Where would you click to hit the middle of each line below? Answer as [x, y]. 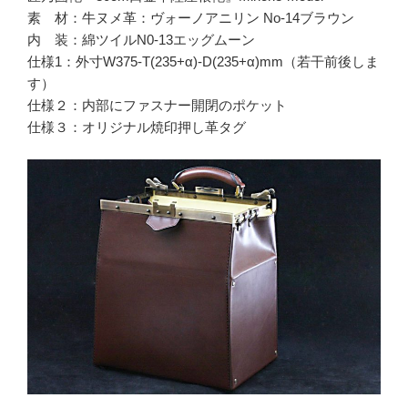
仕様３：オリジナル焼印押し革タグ [143, 127]
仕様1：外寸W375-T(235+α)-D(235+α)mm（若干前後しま [203, 62]
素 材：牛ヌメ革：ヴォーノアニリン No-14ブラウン [191, 18]
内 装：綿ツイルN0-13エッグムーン [157, 40]
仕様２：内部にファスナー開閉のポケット [157, 106]
